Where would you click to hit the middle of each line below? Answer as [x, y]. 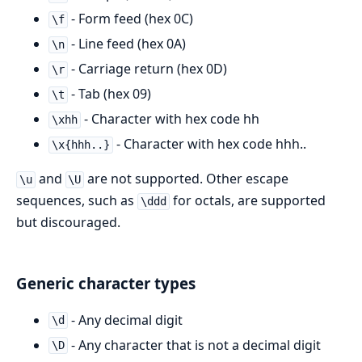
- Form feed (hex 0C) [130, 19]
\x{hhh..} [80, 145]
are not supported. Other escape [187, 179]
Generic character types [106, 284]
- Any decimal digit [125, 320]
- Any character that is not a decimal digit [194, 345]
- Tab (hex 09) [109, 94]
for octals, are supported [247, 201]
